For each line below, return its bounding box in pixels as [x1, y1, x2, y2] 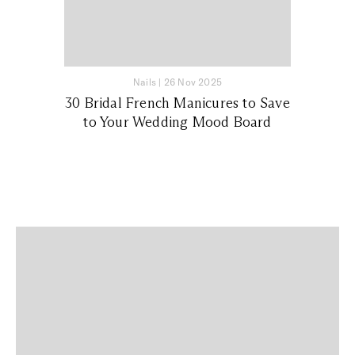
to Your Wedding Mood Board [83, 113, 272, 132]
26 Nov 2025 [163, 76, 222, 89]
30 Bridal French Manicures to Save [65, 94, 290, 113]
